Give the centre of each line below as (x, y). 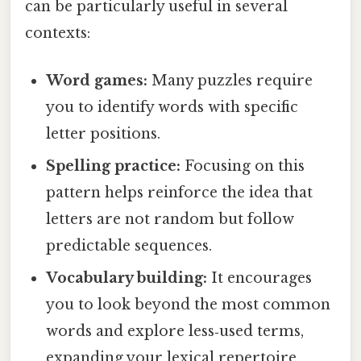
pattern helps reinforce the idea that (180, 193)
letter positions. (104, 134)
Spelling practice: (114, 166)
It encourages (260, 278)
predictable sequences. (129, 246)
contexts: (58, 33)
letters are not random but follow (170, 220)
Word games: (97, 81)
